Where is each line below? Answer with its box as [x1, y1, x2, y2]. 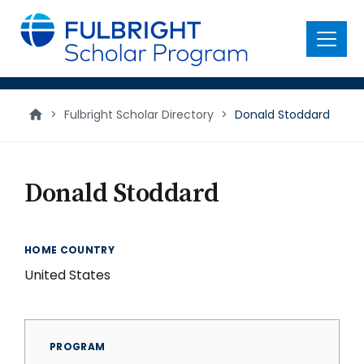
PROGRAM [50, 340, 106, 353]
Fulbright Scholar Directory [64, 106, 214, 123]
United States [24, 266, 110, 284]
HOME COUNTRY [24, 243, 115, 257]
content [10, 23, 66, 41]
